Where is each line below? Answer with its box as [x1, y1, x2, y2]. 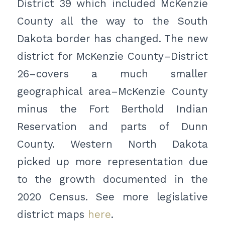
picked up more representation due [17, 155, 208, 168]
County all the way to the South [17, 15, 208, 27]
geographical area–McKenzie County [17, 85, 208, 97]
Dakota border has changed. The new [17, 32, 208, 45]
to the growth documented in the [17, 173, 208, 185]
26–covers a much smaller [17, 67, 208, 80]
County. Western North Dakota [17, 138, 208, 150]
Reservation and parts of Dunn [17, 120, 208, 133]
